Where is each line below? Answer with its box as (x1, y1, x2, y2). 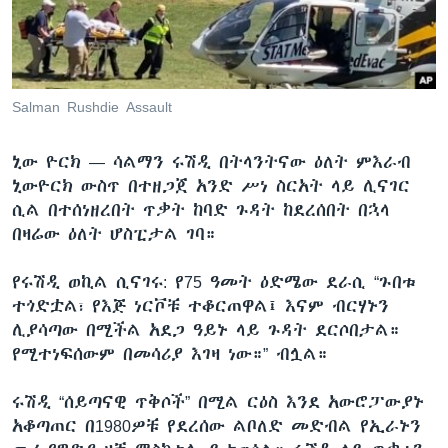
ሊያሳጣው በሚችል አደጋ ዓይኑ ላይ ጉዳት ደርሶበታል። (12, 319, 400, 340)
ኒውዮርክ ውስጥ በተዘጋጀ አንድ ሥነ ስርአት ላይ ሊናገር (12, 175, 410, 196)
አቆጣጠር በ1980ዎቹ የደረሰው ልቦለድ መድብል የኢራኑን (12, 415, 421, 436)
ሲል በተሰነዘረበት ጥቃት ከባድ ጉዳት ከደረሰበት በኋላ (12, 199, 390, 220)
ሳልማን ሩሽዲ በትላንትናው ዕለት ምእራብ (113, 151, 411, 172)
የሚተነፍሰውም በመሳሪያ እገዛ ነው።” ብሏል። (12, 343, 328, 364)
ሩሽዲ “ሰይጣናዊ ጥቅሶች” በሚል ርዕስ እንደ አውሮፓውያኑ (12, 391, 424, 412)
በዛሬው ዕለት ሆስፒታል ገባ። (12, 223, 216, 244)
